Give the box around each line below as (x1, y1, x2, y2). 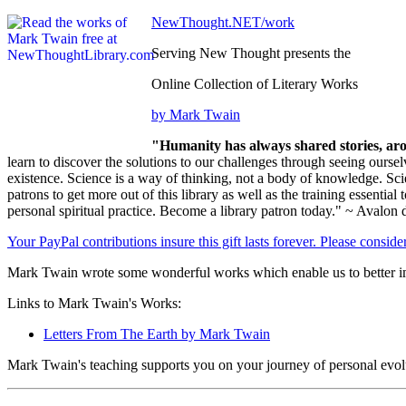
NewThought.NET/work (151, 14, 295, 31)
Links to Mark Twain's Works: (7, 295, 181, 312)
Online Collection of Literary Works (151, 76, 358, 92)
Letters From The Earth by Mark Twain (43, 326, 270, 343)
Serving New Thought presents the (151, 45, 351, 62)
